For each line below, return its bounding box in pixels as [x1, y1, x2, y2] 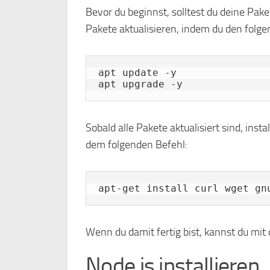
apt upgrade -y [98, 78, 183, 90]
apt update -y [98, 67, 177, 78]
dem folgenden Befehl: [86, 138, 187, 151]
